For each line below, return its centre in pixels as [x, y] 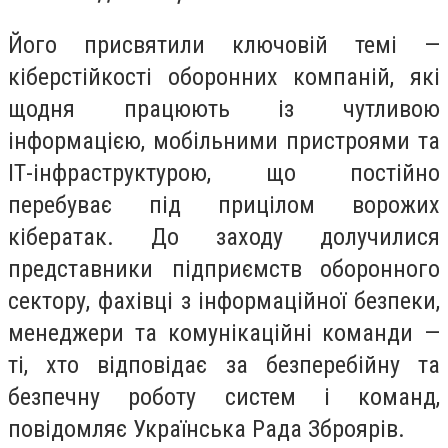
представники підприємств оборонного [224, 268]
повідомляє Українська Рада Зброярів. [206, 428]
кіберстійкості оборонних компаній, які [224, 76]
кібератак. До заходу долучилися [224, 236]
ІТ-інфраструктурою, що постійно [224, 172]
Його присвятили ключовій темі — [224, 44]
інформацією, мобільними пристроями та [224, 140]
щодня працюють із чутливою [224, 108]
